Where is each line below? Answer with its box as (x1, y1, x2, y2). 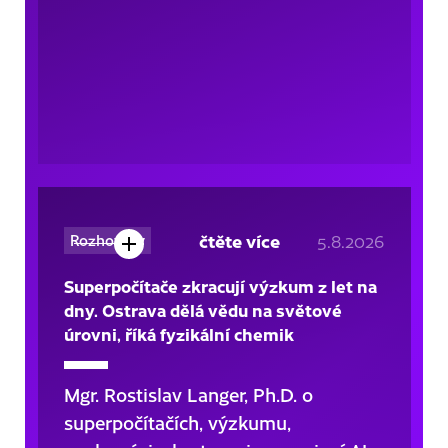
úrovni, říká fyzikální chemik (63, 322, 294, 347)
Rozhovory (69, 230, 145, 251)
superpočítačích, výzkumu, (63, 410, 291, 436)
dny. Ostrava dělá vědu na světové (63, 298, 342, 323)
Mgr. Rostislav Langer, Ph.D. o (63, 382, 313, 408)
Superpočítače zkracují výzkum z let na (63, 274, 377, 299)
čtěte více (198, 228, 280, 254)
